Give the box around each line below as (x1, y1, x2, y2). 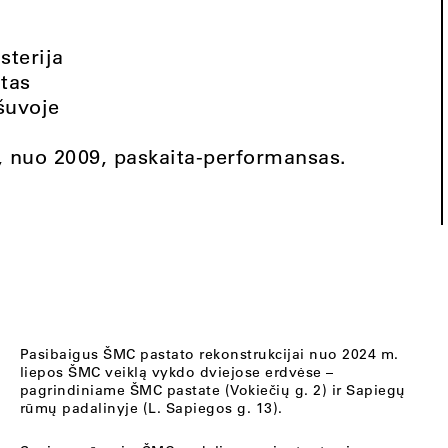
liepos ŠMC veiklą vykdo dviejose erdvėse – (19, 363, 334, 381)
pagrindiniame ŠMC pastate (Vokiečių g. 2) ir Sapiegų (19, 381, 406, 399)
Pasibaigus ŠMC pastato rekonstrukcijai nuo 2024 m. (19, 345, 399, 363)
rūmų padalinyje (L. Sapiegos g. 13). (19, 399, 283, 417)
